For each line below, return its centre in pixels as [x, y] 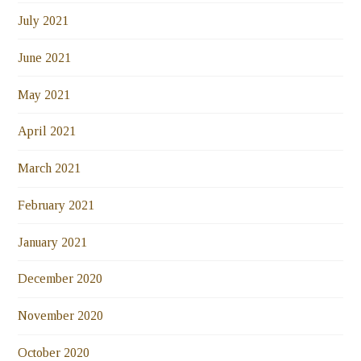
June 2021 [45, 57]
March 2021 [50, 168]
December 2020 [60, 279]
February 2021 [56, 205]
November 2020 [61, 316]
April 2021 [47, 131]
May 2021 [44, 94]
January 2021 [53, 242]
